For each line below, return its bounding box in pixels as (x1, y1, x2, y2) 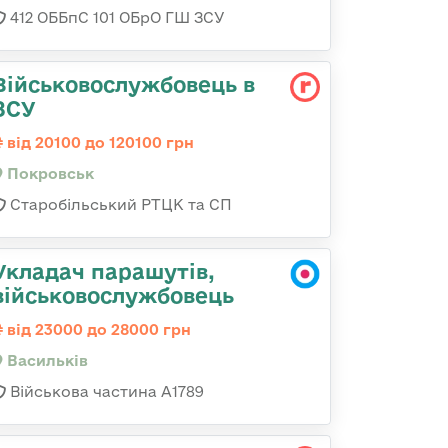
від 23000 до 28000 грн (3, 321, 191, 338)
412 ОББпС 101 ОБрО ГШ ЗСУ (6, 9, 225, 26)
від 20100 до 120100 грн (3, 134, 194, 151)
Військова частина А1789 (6, 383, 204, 400)
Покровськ (3, 165, 94, 182)
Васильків (3, 352, 88, 369)
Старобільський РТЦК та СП (6, 196, 232, 213)
